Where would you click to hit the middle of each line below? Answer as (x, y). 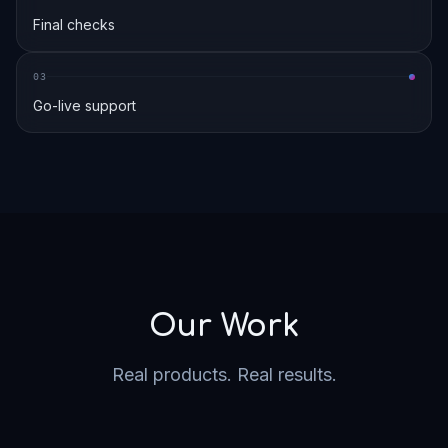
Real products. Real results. (224, 374)
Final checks (74, 24)
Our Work (224, 326)
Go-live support (84, 105)
